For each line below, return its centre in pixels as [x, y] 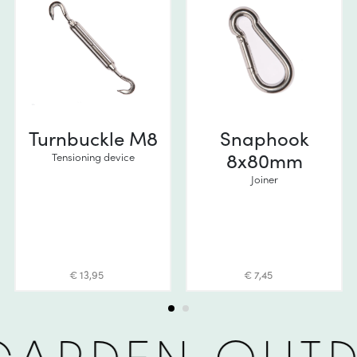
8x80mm [264, 160]
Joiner [264, 179]
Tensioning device [93, 157]
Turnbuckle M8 [93, 138]
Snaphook [264, 138]
